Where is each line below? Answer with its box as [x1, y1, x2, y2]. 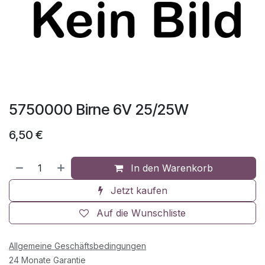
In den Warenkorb [128, 161, 214, 174]
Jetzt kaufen [107, 184, 167, 196]
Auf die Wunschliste [96, 206, 186, 219]
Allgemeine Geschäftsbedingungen [9, 240, 146, 251]
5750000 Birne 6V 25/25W [9, 100, 189, 118]
